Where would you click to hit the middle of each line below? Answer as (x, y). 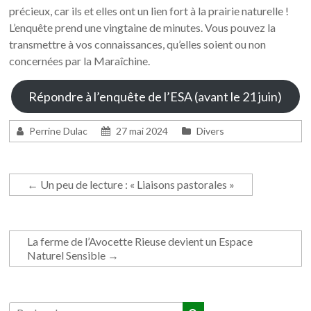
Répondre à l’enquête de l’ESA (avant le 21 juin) (155, 96)
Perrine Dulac (59, 131)
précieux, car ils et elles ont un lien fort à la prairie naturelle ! (149, 10)
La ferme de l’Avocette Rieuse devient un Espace (140, 241)
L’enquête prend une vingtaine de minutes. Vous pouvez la (143, 27)
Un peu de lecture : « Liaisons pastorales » (137, 184)
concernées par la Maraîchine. (80, 60)
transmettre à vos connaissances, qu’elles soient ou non (138, 44)
